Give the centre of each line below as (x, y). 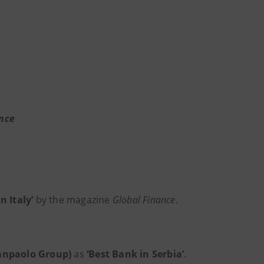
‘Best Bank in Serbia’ (136, 254)
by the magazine (73, 200)
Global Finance (144, 200)
